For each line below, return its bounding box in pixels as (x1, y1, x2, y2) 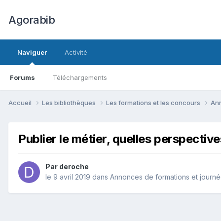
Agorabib (8, 13, 55, 26)
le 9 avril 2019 (45, 173, 90, 182)
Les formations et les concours (106, 98, 202, 107)
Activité (65, 48, 87, 56)
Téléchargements (53, 74, 107, 81)
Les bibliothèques (42, 98, 97, 107)
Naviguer (17, 48, 47, 56)
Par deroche (45, 162, 89, 171)
